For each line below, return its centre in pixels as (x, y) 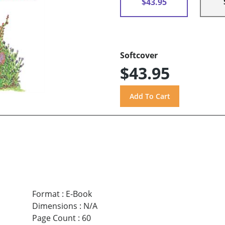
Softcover (139, 55)
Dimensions (54, 206)
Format (46, 194)
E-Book (79, 194)
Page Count (54, 218)
